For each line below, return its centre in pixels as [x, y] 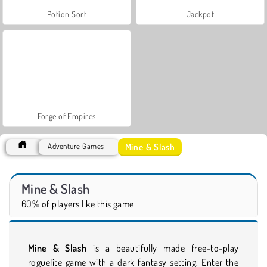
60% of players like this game [78, 204]
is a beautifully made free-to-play [163, 248]
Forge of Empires [67, 116]
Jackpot [200, 14]
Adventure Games [76, 146]
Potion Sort [67, 14]
